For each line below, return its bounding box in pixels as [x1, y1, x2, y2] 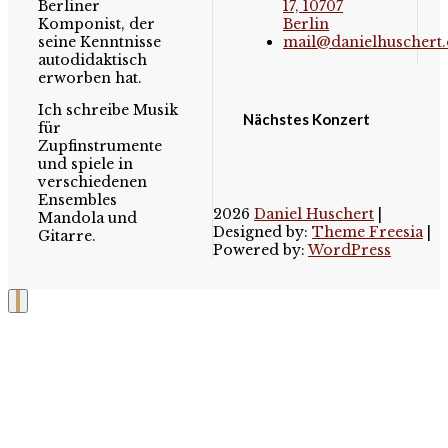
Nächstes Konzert [242, 110, 370, 129]
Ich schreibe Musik [38, 101, 178, 120]
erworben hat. [38, 69, 142, 88]
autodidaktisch [38, 51, 147, 70]
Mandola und [38, 209, 137, 228]
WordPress [307, 241, 391, 260]
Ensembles [38, 191, 117, 210]
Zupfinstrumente [38, 137, 162, 156]
